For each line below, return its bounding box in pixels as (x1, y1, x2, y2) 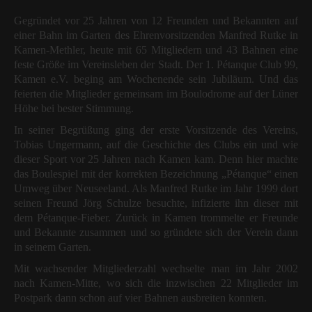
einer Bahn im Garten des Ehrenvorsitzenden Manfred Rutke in (14, 29, 298, 42)
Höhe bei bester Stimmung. (14, 102, 134, 115)
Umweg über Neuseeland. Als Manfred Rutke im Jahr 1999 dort (14, 182, 298, 195)
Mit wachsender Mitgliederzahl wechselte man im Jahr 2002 (14, 263, 298, 275)
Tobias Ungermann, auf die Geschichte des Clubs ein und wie (14, 139, 298, 151)
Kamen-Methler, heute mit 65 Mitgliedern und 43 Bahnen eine (14, 44, 298, 56)
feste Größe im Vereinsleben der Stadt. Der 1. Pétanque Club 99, (14, 58, 298, 71)
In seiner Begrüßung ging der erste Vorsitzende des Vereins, (14, 124, 298, 136)
